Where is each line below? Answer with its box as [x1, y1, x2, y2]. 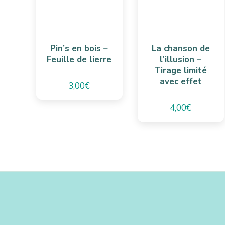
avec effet [159, 76, 202, 88]
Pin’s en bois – [50, 43, 108, 55]
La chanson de [151, 43, 210, 55]
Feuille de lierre [47, 54, 112, 66]
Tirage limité [154, 65, 207, 77]
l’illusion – [160, 54, 202, 66]
